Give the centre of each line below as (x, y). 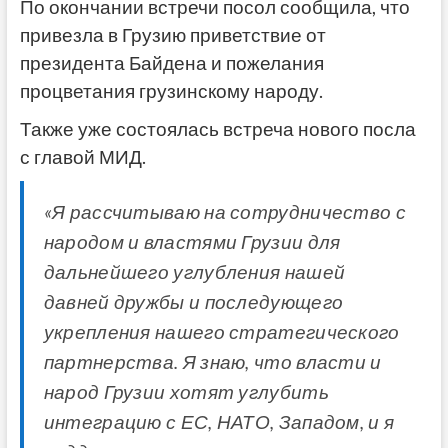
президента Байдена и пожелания (171, 63)
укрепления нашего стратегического (221, 332)
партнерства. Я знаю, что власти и (212, 362)
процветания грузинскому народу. (171, 91)
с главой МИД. (82, 157)
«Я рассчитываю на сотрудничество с (224, 212)
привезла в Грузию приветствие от (172, 35)
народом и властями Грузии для (192, 242)
